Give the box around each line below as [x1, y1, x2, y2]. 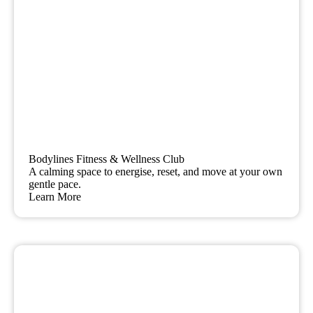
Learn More [29, 191, 82, 203]
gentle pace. [29, 178, 82, 190]
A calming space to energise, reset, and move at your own [29, 166, 283, 177]
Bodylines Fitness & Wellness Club [29, 153, 185, 165]
